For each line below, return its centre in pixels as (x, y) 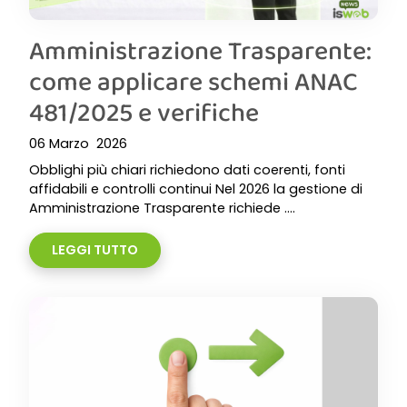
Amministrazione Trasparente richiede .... (162, 208)
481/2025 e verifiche (144, 112)
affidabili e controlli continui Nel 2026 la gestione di (196, 189)
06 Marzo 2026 (78, 144)
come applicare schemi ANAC (194, 81)
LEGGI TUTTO (95, 250)
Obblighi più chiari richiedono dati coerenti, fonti (187, 170)
